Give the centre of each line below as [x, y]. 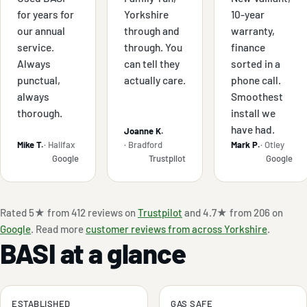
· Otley [272, 145]
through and [152, 31]
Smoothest [257, 97]
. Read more [58, 229]
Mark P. [246, 145]
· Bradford [143, 145]
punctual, [39, 80]
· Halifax [59, 145]
